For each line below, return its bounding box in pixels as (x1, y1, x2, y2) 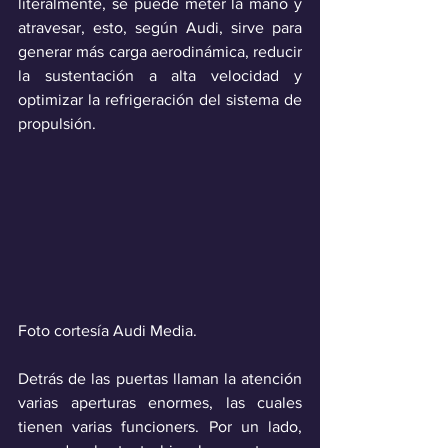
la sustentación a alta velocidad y (18, 66, 302, 84)
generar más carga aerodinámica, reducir (18, 42, 302, 60)
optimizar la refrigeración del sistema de (18, 90, 302, 108)
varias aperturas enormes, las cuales (18, 394, 302, 412)
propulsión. (18, 114, 96, 132)
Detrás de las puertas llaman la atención (18, 370, 302, 388)
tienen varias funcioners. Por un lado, (18, 418, 302, 436)
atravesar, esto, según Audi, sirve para (18, 18, 302, 36)
